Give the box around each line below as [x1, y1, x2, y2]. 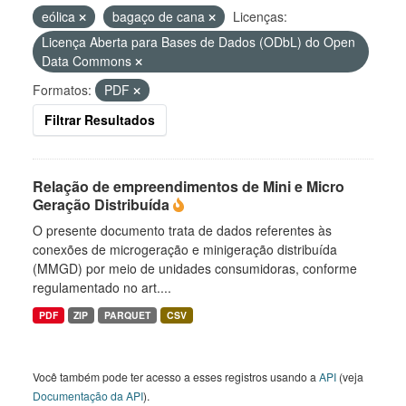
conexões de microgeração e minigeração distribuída [33, 240, 337, 258]
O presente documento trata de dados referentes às [33, 221, 332, 239]
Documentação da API [33, 388, 143, 403]
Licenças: [233, 7, 287, 25]
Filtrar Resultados [44, 111, 155, 129]
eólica [42, 7, 79, 25]
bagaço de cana [112, 7, 208, 25]
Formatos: [33, 81, 92, 99]
